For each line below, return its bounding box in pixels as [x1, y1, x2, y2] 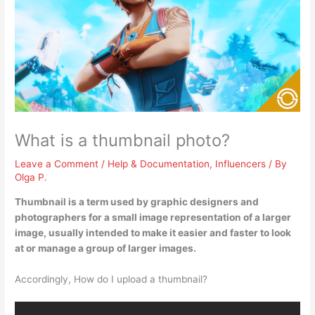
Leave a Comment [15, 158, 99, 169]
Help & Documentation [108, 158, 210, 169]
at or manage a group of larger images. [15, 242, 197, 254]
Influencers [215, 158, 266, 169]
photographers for [15, 211, 105, 223]
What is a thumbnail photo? [15, 130, 231, 150]
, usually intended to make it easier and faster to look [44, 226, 292, 238]
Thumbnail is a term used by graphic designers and [15, 195, 259, 207]
